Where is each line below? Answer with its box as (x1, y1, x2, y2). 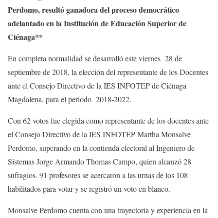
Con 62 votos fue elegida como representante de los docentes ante (8, 115, 209, 126)
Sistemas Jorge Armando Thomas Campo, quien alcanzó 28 (8, 156, 191, 167)
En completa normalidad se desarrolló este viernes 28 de (8, 53, 182, 64)
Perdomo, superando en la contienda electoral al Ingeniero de (8, 143, 195, 153)
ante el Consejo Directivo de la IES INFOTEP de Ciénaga (8, 80, 186, 91)
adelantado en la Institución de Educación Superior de (8, 18, 186, 29)
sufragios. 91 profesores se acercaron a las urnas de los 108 (8, 170, 188, 181)
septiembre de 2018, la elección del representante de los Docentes (8, 67, 208, 77)
